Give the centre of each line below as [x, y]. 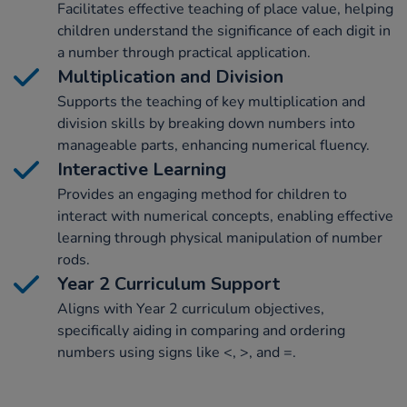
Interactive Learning [142, 170]
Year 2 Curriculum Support [169, 284]
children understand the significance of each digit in [224, 31]
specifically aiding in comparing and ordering [201, 331]
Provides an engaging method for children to [202, 195]
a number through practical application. [184, 53]
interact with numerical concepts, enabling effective [225, 217]
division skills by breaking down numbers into [206, 124]
